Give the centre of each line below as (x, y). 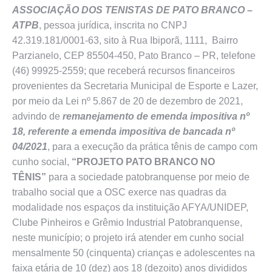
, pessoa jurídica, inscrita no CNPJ (113, 25)
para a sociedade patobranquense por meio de (148, 177)
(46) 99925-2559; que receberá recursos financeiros (124, 71)
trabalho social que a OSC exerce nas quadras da (119, 192)
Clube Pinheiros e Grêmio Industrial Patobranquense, (127, 223)
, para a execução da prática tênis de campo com (152, 147)
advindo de (36, 116)
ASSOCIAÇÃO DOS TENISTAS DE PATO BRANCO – (132, 10)
